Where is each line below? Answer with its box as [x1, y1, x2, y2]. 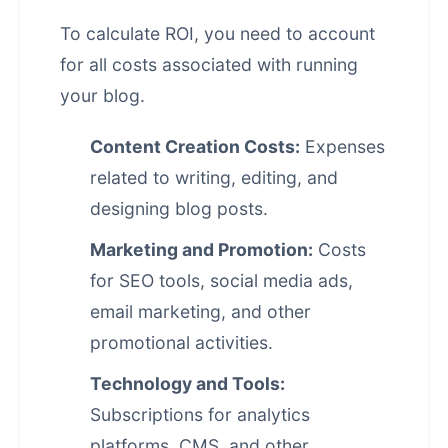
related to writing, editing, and [90, 167, 338, 188]
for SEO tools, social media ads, [90, 270, 353, 291]
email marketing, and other [90, 301, 311, 322]
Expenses [300, 136, 385, 157]
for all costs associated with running [60, 54, 358, 75]
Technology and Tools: [90, 373, 285, 394]
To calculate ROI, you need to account [60, 23, 375, 44]
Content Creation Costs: [90, 136, 300, 157]
